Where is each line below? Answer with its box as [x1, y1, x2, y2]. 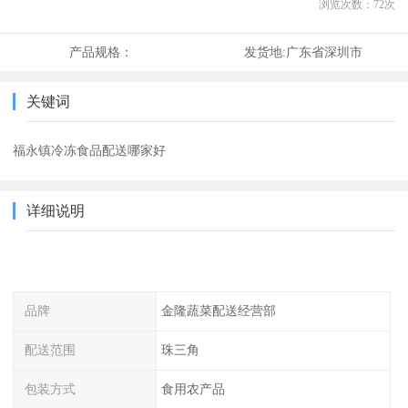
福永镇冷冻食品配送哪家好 [13, 143, 167, 158]
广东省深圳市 [285, 45, 362, 60]
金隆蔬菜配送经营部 [160, 303, 276, 319]
